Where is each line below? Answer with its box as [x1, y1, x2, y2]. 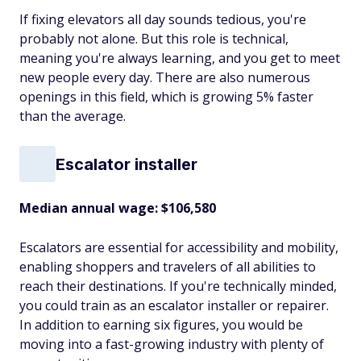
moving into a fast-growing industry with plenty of [19, 335, 324, 353]
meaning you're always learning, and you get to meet [19, 49, 340, 67]
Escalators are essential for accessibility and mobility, [19, 239, 338, 256]
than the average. [19, 107, 126, 125]
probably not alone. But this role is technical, [19, 30, 288, 48]
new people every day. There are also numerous [19, 68, 310, 86]
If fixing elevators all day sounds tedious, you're [19, 10, 306, 28]
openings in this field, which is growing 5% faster [19, 88, 313, 106]
